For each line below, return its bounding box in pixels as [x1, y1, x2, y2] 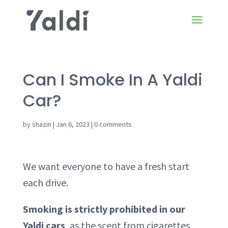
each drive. [22, 176, 68, 189]
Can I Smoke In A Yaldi [22, 68, 203, 91]
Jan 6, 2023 [55, 120, 90, 129]
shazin [32, 120, 51, 129]
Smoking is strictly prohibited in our [22, 203, 185, 215]
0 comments [94, 120, 132, 129]
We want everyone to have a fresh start [22, 160, 189, 173]
